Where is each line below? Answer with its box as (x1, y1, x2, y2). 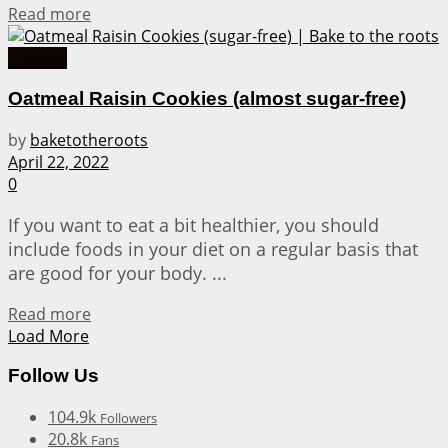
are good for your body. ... (8, 260, 227, 285)
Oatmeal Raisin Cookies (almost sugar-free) (8, 87, 406, 109)
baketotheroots (30, 128, 148, 151)
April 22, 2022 (8, 150, 109, 173)
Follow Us (8, 365, 99, 387)
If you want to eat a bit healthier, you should (8, 212, 379, 237)
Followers (100, 408, 157, 427)
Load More (8, 324, 89, 347)
